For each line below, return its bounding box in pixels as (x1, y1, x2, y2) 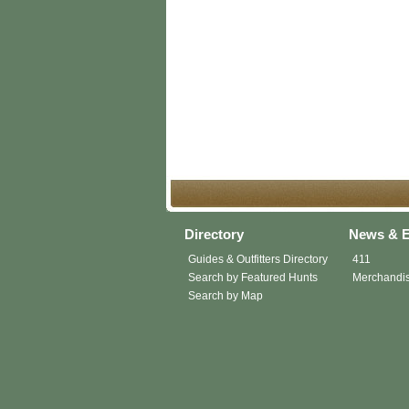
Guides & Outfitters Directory (188, 252, 328, 266)
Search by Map (188, 288, 263, 302)
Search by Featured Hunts (188, 270, 318, 284)
